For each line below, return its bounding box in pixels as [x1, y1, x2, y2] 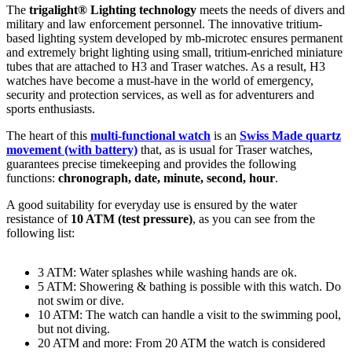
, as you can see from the [192, 211, 315, 225]
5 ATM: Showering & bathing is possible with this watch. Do [38, 279, 341, 293]
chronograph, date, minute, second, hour [58, 170, 275, 185]
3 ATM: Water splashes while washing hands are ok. [38, 265, 297, 279]
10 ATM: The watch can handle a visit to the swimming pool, [38, 307, 341, 321]
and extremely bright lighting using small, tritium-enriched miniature [6, 45, 343, 59]
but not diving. [38, 321, 110, 335]
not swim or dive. [38, 293, 124, 307]
